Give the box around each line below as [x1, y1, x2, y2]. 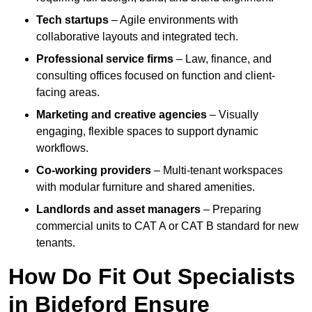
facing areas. [36, 86, 100, 99]
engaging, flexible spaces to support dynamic [36, 125, 258, 138]
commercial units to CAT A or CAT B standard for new [36, 220, 299, 233]
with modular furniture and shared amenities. [36, 181, 255, 194]
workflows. [36, 142, 88, 155]
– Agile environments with [109, 14, 238, 26]
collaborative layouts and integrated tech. [36, 31, 238, 43]
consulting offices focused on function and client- [36, 70, 275, 82]
